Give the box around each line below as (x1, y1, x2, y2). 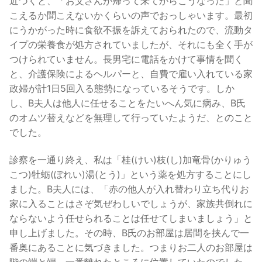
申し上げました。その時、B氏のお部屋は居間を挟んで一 (9, 227, 249, 239)
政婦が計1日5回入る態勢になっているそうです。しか (9, 82, 235, 94)
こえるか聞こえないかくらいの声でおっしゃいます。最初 (9, 9, 253, 21)
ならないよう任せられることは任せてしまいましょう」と (9, 212, 253, 225)
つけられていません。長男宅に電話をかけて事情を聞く (9, 53, 243, 65)
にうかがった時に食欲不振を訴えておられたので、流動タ (9, 23, 253, 36)
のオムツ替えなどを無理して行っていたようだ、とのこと (9, 111, 253, 123)
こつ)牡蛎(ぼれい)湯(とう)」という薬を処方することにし (9, 168, 251, 181)
